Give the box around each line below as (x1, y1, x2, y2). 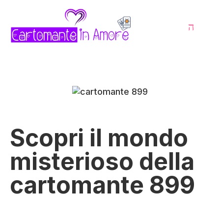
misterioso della (10, 147, 194, 176)
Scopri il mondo (10, 123, 188, 153)
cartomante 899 (10, 170, 195, 200)
